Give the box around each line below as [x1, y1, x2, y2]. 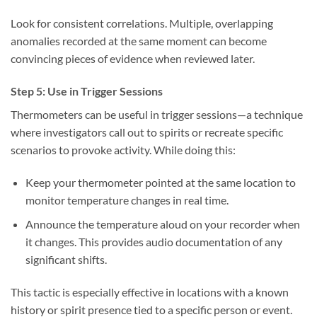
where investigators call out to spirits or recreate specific [11, 125, 283, 139]
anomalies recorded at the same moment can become [11, 34, 267, 48]
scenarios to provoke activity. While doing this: [11, 143, 236, 157]
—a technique [237, 108, 303, 122]
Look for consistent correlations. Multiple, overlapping [11, 16, 273, 30]
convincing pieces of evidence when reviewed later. [11, 52, 255, 66]
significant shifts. [25, 253, 107, 267]
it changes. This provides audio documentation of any [25, 235, 282, 249]
